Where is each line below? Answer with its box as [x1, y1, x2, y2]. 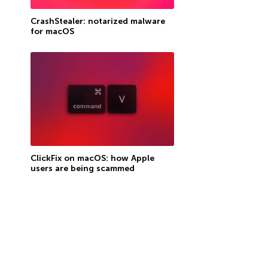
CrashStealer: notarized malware [30, 16, 165, 26]
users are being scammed [30, 163, 135, 174]
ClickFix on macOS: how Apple [30, 153, 154, 164]
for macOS [30, 26, 74, 36]
